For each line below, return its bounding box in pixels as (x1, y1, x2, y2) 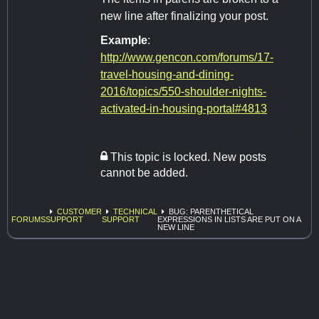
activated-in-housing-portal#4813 (100, 103, 267, 115)
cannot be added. (100, 167, 188, 179)
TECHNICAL (113, 207, 157, 216)
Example (100, 34, 147, 47)
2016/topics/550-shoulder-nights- (100, 85, 266, 98)
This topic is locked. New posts (108, 151, 266, 164)
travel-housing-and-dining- (100, 68, 234, 81)
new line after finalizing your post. (100, 10, 268, 23)
